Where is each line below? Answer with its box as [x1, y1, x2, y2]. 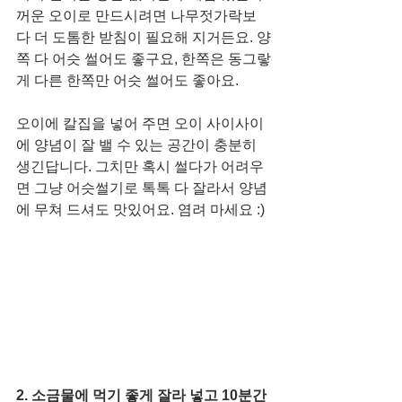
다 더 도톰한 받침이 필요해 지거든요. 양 [16, 30, 271, 45]
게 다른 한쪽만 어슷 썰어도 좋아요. [16, 73, 242, 88]
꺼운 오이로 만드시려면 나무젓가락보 [16, 8, 257, 23]
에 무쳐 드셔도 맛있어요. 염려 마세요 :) [16, 202, 265, 217]
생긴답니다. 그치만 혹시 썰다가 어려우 [16, 159, 264, 174]
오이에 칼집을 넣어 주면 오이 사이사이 [16, 116, 264, 131]
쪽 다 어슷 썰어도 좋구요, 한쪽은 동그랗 [16, 51, 271, 66]
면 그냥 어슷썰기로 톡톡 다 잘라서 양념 [16, 180, 267, 196]
